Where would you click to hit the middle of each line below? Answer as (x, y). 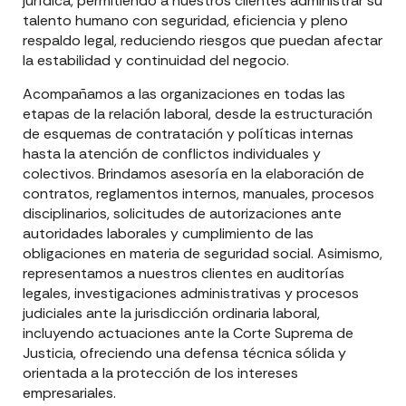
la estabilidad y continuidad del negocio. (156, 61)
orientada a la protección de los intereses (160, 372)
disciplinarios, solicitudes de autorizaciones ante (182, 213)
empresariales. (69, 392)
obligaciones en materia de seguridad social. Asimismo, (203, 253)
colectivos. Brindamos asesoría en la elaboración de (193, 173)
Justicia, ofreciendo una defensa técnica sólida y (184, 353)
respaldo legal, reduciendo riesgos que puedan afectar (203, 41)
